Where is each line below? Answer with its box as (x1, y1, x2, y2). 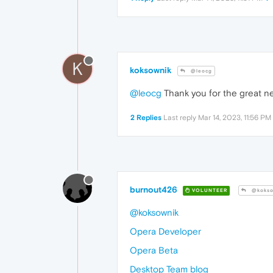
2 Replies (130, 113, 161, 122)
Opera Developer (130, 226, 201, 237)
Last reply (163, 113, 198, 122)
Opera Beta (130, 245, 178, 256)
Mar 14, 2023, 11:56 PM (198, 113, 271, 122)
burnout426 (130, 185, 177, 195)
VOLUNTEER (190, 187, 227, 193)
